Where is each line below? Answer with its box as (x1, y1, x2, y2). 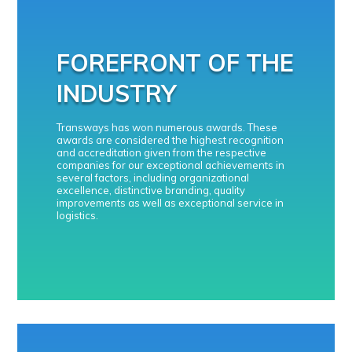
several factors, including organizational (57, 171, 250, 184)
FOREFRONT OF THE (57, 48, 295, 78)
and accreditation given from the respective (57, 146, 267, 159)
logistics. (57, 209, 99, 222)
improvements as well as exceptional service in (57, 196, 284, 209)
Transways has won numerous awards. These (57, 121, 278, 134)
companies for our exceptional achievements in (57, 159, 285, 171)
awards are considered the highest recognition (57, 134, 284, 146)
